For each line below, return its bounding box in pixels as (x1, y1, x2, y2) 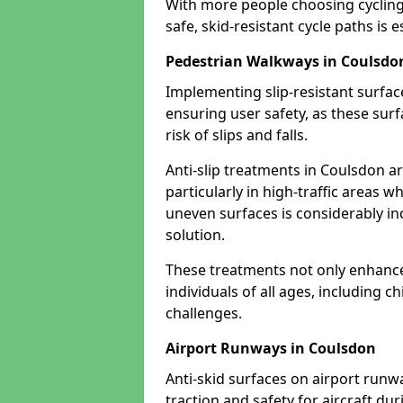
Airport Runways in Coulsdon (166, 338, 376, 358)
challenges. (166, 303, 242, 323)
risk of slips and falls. (166, 125, 308, 145)
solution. (166, 225, 225, 245)
